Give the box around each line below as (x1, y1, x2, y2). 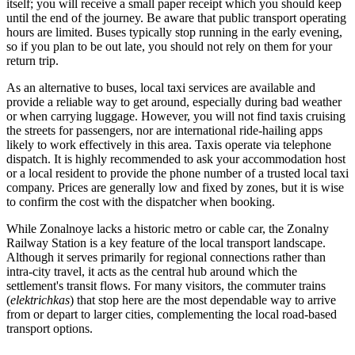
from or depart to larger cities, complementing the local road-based (6, 307, 337, 322)
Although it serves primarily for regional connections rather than (6, 250, 326, 265)
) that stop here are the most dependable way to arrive (70, 293, 336, 307)
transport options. (6, 322, 93, 336)
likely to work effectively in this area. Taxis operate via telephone (6, 138, 331, 152)
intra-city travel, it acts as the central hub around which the (6, 265, 297, 279)
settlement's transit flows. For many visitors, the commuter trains (6, 279, 326, 293)
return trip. (6, 54, 59, 68)
